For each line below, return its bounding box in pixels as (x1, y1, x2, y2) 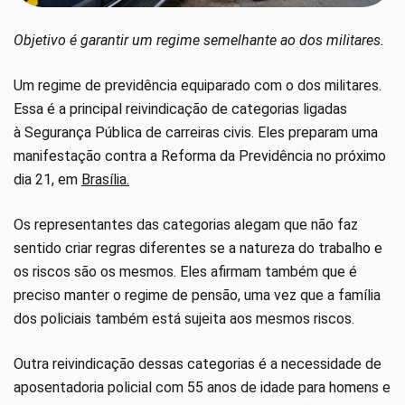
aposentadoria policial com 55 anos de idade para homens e (14, 379, 391, 396)
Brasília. (81, 171, 129, 188)
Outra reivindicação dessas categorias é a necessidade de (14, 355, 381, 372)
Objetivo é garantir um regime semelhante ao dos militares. (14, 32, 384, 49)
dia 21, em (14, 171, 81, 188)
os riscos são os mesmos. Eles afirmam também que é (14, 263, 357, 280)
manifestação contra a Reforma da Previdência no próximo (14, 147, 386, 165)
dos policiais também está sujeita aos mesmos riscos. (14, 310, 354, 327)
